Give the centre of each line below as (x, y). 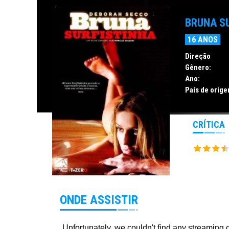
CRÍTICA (209, 124)
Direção (198, 56)
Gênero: (198, 67)
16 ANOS (202, 39)
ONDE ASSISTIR (99, 200)
